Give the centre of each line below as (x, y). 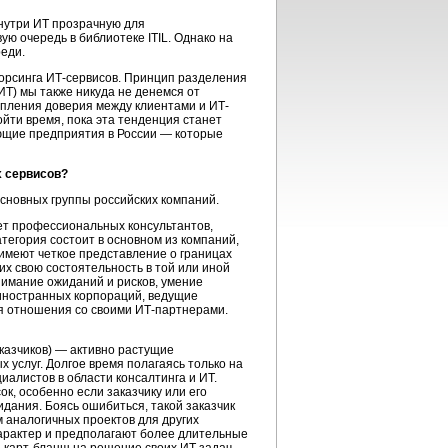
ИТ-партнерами (180, 310)
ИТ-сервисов (82, 78)
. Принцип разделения (182, 78)
